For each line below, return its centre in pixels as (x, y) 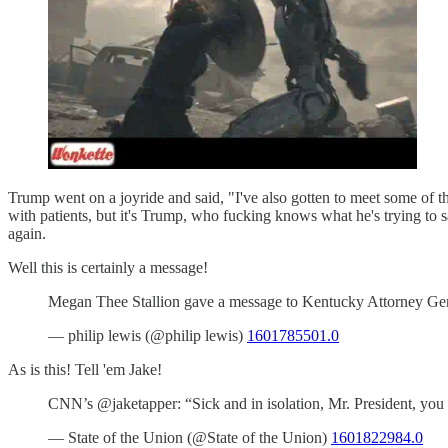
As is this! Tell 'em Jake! (85, 369)
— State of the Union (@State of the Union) (189, 437)
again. (27, 233)
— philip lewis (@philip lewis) (147, 335)
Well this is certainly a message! (108, 267)
